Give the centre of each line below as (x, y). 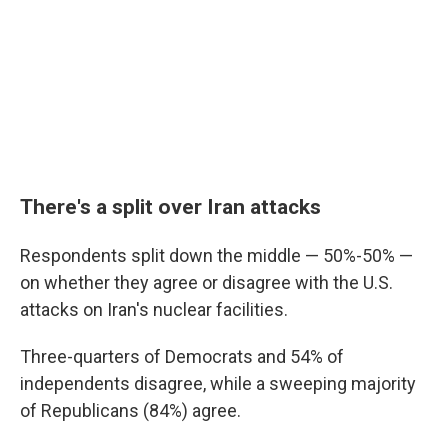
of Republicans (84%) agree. (130, 410)
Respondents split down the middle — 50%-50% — (216, 255)
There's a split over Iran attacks (170, 206)
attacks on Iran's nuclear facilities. (154, 309)
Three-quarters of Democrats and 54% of (182, 356)
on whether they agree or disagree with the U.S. (206, 282)
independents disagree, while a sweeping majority (218, 383)
